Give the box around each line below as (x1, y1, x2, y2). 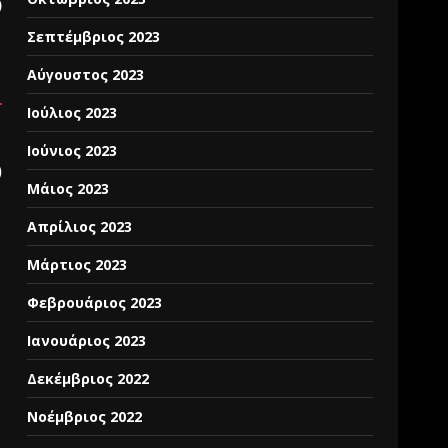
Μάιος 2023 (27, 179, 110, 198)
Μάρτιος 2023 (27, 255, 128, 274)
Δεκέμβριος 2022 (27, 369, 150, 388)
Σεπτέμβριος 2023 (27, 27, 161, 46)
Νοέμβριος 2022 (27, 407, 143, 426)
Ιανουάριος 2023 (27, 331, 147, 350)
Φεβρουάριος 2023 (27, 293, 163, 312)
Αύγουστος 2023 (27, 65, 145, 84)
